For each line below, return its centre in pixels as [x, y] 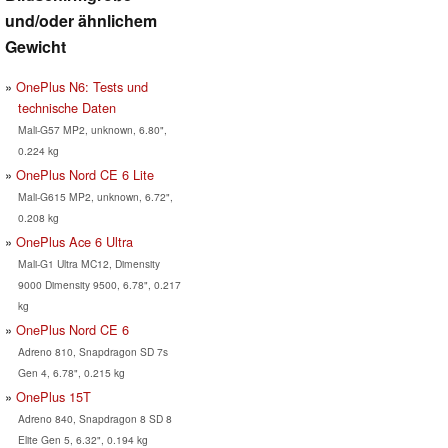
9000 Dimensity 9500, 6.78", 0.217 [99, 284]
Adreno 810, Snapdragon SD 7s [92, 351]
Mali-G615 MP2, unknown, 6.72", [95, 196]
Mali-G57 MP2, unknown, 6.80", [92, 129]
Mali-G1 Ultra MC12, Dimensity [88, 263]
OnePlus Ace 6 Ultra [74, 241]
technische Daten [66, 107]
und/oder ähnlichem [81, 20]
